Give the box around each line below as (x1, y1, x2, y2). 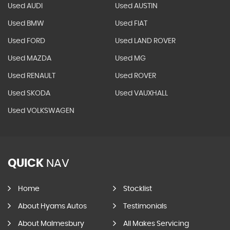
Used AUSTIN (114, 3, 158, 10)
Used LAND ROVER (114, 37, 176, 45)
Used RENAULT (8, 72, 55, 80)
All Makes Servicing (123, 220, 189, 227)
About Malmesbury (18, 220, 84, 227)
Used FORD (8, 37, 45, 45)
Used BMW (8, 20, 44, 27)
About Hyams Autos (18, 203, 87, 210)
